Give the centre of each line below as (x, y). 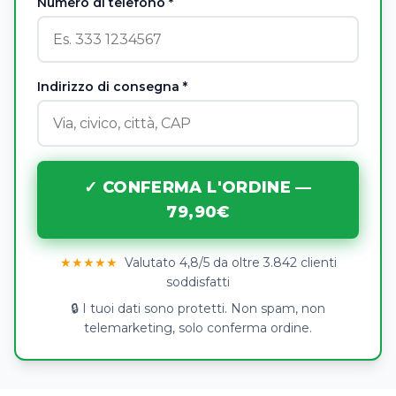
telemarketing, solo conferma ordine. (198, 328)
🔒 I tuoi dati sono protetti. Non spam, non (198, 308)
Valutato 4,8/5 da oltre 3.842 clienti (228, 263)
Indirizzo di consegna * (112, 87)
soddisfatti (198, 282)
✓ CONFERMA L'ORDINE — (198, 187)
